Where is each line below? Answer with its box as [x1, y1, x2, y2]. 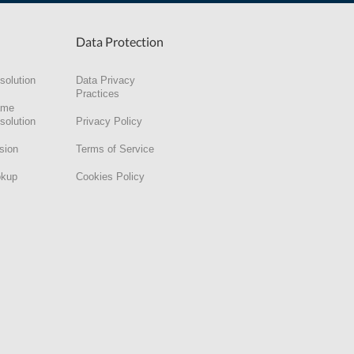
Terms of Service [76, 142, 154, 155]
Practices [76, 87, 119, 100]
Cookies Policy [76, 170, 145, 183]
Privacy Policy [76, 115, 142, 127]
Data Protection [76, 33, 164, 49]
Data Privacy [76, 73, 135, 86]
